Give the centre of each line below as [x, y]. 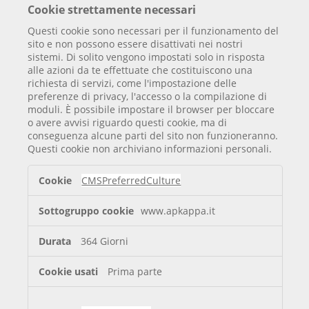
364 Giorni [105, 241]
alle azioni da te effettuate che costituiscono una [140, 70]
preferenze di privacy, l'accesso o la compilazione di [148, 96]
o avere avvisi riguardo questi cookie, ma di [128, 122]
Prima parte [135, 272]
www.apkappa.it [178, 211]
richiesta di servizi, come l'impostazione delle [132, 83]
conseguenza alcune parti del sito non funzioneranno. [153, 135]
